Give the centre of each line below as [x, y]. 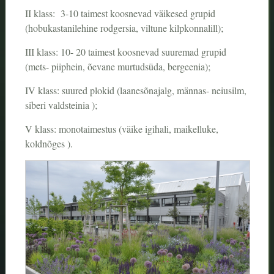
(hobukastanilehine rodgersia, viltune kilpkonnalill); [124, 28]
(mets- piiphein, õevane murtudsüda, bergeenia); [117, 67]
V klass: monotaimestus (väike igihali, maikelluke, [121, 129]
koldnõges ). [49, 144]
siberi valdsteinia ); [61, 105]
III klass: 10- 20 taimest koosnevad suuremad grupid [125, 52]
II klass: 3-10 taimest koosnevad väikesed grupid [120, 13]
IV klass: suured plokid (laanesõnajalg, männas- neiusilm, [135, 91]
